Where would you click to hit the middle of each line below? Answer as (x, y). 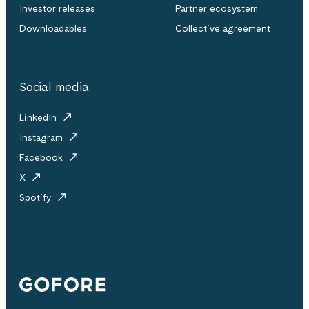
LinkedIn (39, 118)
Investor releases (57, 9)
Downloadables (53, 29)
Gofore (46, 285)
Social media (54, 87)
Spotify (37, 198)
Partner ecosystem (217, 9)
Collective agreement (223, 29)
